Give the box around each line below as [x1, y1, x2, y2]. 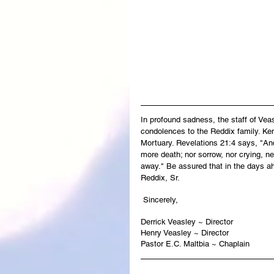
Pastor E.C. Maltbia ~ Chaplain [141, 239, 250, 249]
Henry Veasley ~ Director [141, 228, 229, 238]
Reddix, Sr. [141, 173, 180, 183]
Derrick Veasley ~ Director [141, 217, 233, 227]
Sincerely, [143, 195, 178, 205]
